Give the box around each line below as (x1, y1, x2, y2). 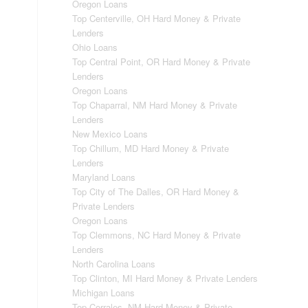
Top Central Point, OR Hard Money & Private (72, 55, 251, 68)
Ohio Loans (72, 41, 118, 54)
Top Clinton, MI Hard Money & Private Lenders (72, 272, 258, 285)
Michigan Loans (72, 286, 135, 299)
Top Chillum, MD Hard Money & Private (72, 142, 230, 155)
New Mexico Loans (72, 127, 148, 140)
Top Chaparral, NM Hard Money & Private (72, 98, 238, 111)
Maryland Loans (72, 170, 136, 184)
